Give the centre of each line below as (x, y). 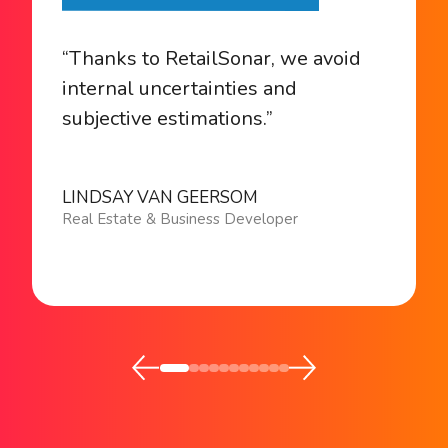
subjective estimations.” (167, 119)
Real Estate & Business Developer (180, 219)
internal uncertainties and (179, 89)
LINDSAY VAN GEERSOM (160, 198)
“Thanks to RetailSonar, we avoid (211, 59)
